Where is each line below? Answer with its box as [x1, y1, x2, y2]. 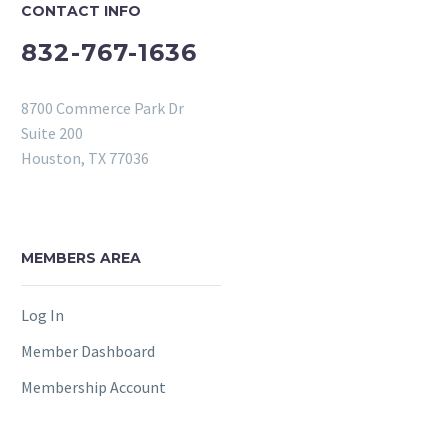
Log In [21, 305, 64, 325]
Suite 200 [21, 122, 83, 143]
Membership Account [21, 377, 166, 397]
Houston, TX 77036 [21, 147, 149, 168]
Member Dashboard [21, 341, 155, 361]
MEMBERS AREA [21, 249, 141, 267]
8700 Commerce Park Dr [21, 97, 184, 118]
